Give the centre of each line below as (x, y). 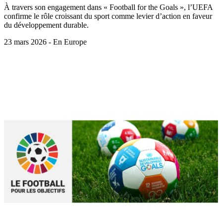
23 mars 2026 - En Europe (45, 42)
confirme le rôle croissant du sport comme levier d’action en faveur (108, 16)
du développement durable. (46, 25)
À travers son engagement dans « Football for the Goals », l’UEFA (108, 7)
